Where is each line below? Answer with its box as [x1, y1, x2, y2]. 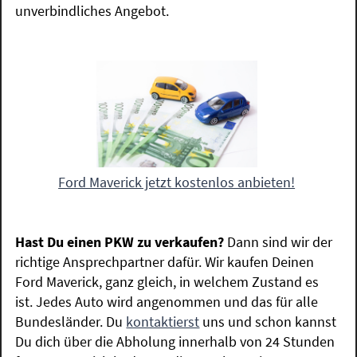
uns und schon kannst [199, 312, 337, 331]
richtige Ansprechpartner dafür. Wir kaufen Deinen [15, 252, 315, 271]
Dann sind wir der [227, 232, 333, 251]
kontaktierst [126, 312, 200, 331]
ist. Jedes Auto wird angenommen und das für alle [15, 292, 319, 311]
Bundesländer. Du [15, 312, 127, 331]
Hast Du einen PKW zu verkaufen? [15, 232, 228, 251]
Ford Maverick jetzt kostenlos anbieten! [58, 172, 296, 191]
